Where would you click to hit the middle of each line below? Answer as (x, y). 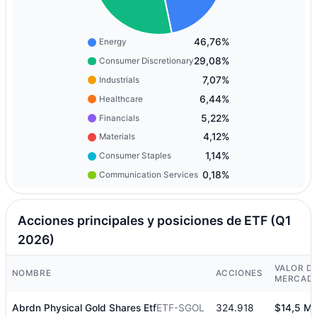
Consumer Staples (135, 156)
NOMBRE (31, 273)
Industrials (119, 80)
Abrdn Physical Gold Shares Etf (84, 307)
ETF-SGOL (180, 307)
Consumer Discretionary (146, 61)
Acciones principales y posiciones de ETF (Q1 (154, 221)
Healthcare (121, 99)
